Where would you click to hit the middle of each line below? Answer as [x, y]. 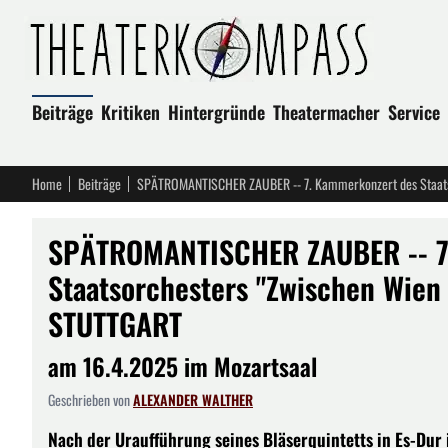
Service [414, 112]
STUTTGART [115, 323]
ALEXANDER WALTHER [193, 399]
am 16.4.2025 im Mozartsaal [182, 366]
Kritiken [130, 112]
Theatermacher [326, 112]
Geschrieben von [90, 399]
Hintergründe [216, 112]
